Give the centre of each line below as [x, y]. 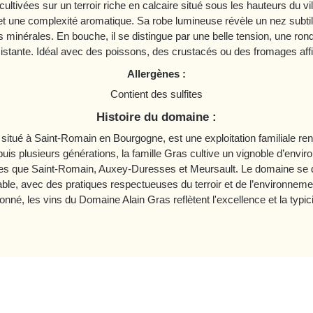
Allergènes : [156, 74]
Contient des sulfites [156, 94]
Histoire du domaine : [156, 117]
